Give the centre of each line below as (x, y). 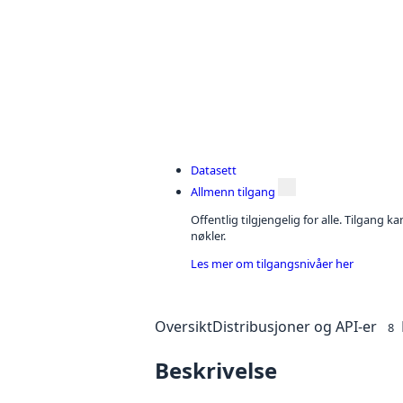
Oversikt (184, 326)
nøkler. (208, 236)
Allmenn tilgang (233, 192)
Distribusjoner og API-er (295, 326)
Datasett (214, 170)
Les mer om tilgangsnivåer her (272, 264)
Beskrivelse (216, 370)
